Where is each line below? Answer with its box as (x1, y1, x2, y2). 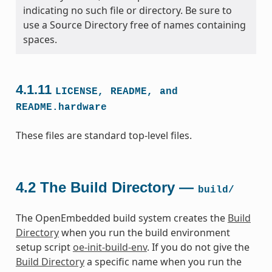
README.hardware (15, 101, 107, 113)
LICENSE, (55, 86, 104, 97)
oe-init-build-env (72, 240, 147, 254)
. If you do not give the (146, 240, 250, 254)
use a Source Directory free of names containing (22, 18, 246, 32)
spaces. (22, 32, 57, 46)
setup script (15, 240, 73, 254)
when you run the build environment (58, 225, 230, 239)
